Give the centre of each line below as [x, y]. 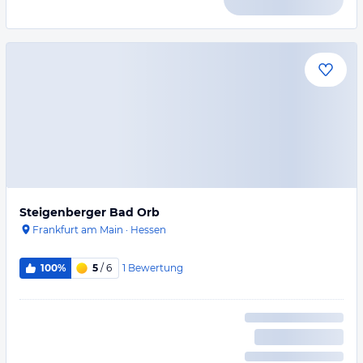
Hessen [148, 230]
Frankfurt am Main [78, 230]
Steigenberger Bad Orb [90, 212]
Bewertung [155, 267]
